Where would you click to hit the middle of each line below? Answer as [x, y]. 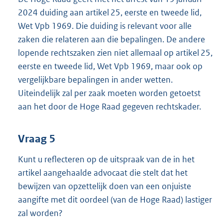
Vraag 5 [37, 139]
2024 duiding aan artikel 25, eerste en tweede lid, [110, 12]
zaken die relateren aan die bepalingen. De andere [111, 39]
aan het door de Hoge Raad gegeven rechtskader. [110, 106]
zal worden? [40, 213]
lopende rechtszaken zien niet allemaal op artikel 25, [115, 53]
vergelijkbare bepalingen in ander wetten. [95, 79]
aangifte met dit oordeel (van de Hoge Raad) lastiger [115, 200]
